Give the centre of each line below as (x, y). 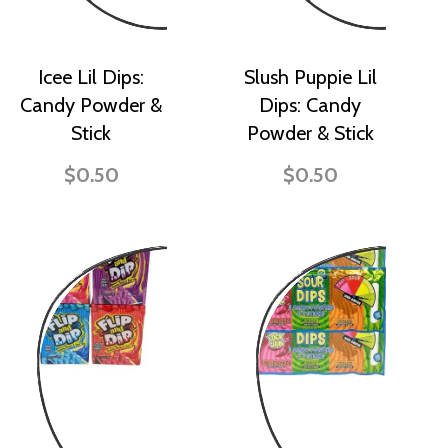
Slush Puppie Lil (310, 77)
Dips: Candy (310, 105)
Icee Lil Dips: (91, 77)
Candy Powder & (91, 105)
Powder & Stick (310, 133)
